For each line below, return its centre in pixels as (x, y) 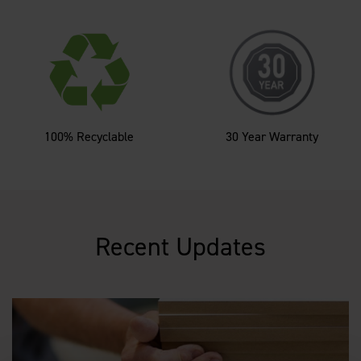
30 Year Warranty (272, 136)
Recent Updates (180, 246)
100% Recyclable (89, 136)
